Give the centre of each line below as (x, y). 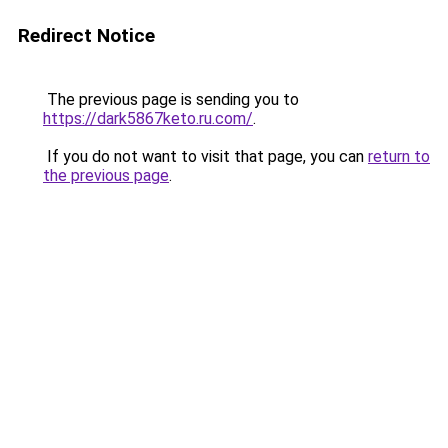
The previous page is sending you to (171, 99)
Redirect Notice (86, 35)
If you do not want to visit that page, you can (205, 156)
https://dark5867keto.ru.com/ (148, 118)
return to (399, 156)
